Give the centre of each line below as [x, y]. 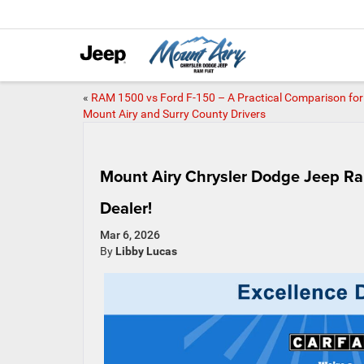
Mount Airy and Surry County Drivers [174, 114]
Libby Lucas [146, 251]
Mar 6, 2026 [130, 235]
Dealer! [126, 208]
